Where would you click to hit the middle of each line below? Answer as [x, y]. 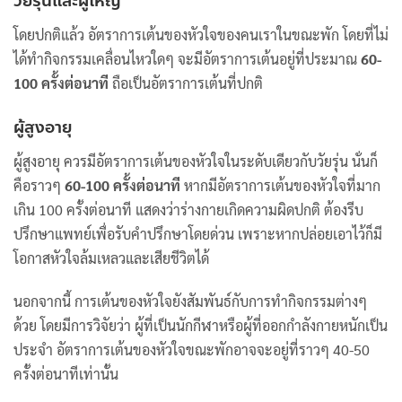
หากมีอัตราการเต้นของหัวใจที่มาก [280, 185]
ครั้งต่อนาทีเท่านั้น [66, 373]
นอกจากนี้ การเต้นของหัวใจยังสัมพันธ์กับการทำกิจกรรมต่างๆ [190, 301]
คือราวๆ [39, 185]
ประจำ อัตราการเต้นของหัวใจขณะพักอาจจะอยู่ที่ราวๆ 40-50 [192, 349]
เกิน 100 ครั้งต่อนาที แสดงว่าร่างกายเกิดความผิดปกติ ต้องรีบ [188, 209]
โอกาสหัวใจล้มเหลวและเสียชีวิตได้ [111, 258]
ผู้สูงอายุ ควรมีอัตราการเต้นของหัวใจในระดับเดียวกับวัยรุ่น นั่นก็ [196, 161]
